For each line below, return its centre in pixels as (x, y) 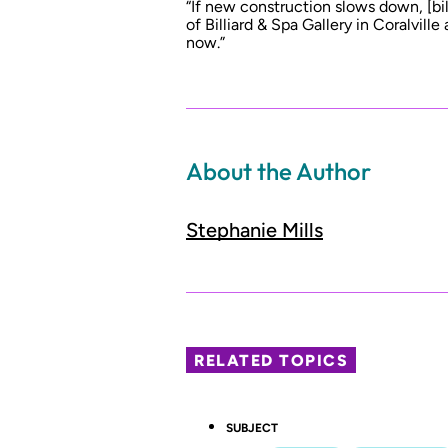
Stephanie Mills (254, 230)
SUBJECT (252, 427)
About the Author (278, 170)
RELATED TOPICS (271, 360)
